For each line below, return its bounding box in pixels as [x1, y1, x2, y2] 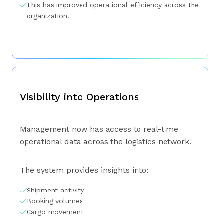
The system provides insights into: [20, 165, 148, 175]
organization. [27, 12, 69, 20]
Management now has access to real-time [20, 124, 178, 134]
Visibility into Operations [20, 91, 139, 103]
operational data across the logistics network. [20, 137, 191, 147]
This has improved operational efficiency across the [27, 1, 199, 9]
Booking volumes [27, 197, 83, 205]
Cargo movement [27, 208, 83, 216]
